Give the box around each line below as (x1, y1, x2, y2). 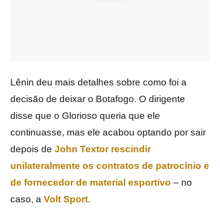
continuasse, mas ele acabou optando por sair (10, 127, 206, 138)
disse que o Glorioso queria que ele (10, 110, 160, 121)
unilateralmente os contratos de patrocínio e (10, 161, 209, 171)
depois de (10, 144, 55, 155)
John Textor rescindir (55, 144, 151, 155)
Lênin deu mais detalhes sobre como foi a (10, 77, 187, 88)
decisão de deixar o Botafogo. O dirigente (10, 94, 185, 105)
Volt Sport (44, 194, 88, 205)
